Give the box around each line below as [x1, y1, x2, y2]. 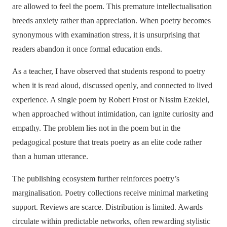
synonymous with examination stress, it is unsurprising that [12, 30, 200, 40]
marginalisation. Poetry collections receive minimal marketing [12, 188, 208, 198]
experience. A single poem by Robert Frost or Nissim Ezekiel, [12, 95, 209, 104]
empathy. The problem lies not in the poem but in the [12, 124, 180, 133]
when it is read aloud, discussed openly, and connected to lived [12, 81, 212, 90]
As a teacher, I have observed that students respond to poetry [12, 67, 205, 76]
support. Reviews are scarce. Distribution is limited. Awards [12, 203, 203, 212]
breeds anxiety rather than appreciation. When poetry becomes [12, 16, 211, 25]
